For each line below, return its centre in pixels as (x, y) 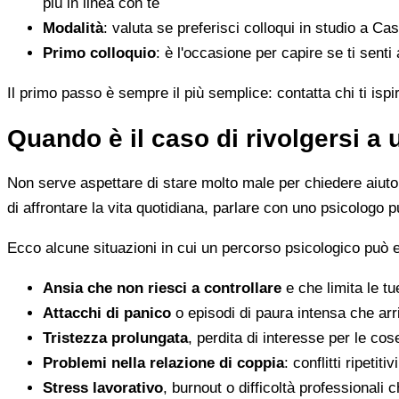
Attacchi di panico (107, 313)
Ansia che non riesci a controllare (162, 289)
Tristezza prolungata (115, 338)
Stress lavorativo (103, 388)
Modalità (73, 28)
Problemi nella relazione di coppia (163, 363)
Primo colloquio (99, 53)
